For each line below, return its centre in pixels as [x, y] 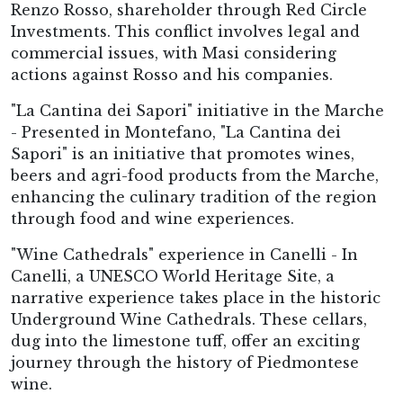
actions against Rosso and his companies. [172, 75]
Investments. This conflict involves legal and [185, 31]
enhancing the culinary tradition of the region [194, 197]
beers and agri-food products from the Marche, [195, 175]
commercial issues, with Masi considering [174, 53]
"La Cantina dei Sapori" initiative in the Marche [197, 111]
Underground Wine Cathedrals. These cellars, [189, 319]
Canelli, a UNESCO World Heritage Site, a [173, 276]
